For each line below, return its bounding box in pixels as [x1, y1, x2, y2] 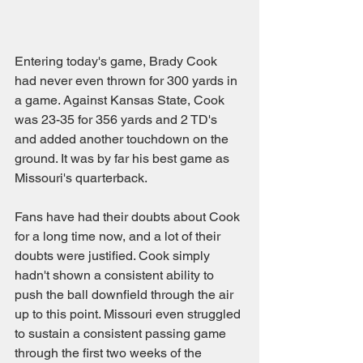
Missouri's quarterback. [15, 170, 147, 186]
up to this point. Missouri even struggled [15, 306, 244, 322]
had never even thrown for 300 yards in [15, 73, 241, 88]
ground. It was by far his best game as [15, 151, 233, 166]
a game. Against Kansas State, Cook [15, 92, 228, 108]
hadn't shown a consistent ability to [15, 267, 217, 283]
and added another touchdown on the [15, 131, 232, 147]
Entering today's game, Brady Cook [15, 53, 220, 69]
